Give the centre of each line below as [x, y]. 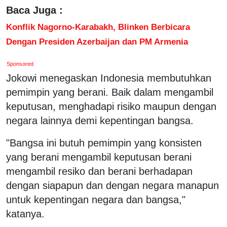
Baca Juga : [34, 10]
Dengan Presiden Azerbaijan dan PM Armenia [97, 41]
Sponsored [20, 64]
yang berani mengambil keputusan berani [99, 157]
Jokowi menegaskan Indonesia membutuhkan [109, 78]
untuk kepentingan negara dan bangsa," [96, 199]
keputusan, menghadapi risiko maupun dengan [111, 106]
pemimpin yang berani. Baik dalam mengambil [110, 92]
